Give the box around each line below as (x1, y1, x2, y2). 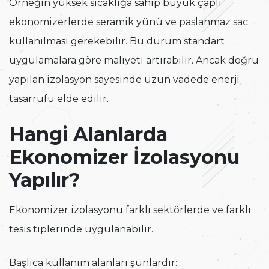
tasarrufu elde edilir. (9, 93, 109, 105)
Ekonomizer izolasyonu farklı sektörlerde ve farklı (9, 204, 251, 216)
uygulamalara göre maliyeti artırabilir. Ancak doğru (9, 55, 259, 67)
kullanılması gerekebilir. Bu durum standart (9, 35, 225, 47)
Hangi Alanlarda (9, 122, 168, 147)
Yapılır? (9, 168, 80, 192)
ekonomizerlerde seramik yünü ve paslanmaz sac (9, 16, 248, 28)
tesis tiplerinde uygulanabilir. (9, 223, 153, 235)
